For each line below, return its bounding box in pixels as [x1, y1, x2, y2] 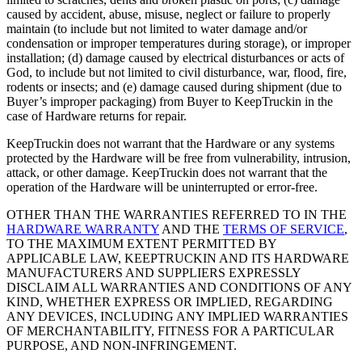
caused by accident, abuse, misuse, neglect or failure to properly [6, 6, 330, 21]
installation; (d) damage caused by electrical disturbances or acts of [6, 50, 344, 65]
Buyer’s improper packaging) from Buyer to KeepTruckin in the [6, 94, 333, 108]
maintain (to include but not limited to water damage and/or [6, 21, 307, 36]
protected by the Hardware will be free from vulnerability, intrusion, [6, 150, 351, 165]
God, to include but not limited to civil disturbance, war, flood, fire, [6, 65, 347, 79]
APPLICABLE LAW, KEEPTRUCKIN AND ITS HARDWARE [6, 250, 349, 265]
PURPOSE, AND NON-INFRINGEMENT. [6, 338, 237, 352]
